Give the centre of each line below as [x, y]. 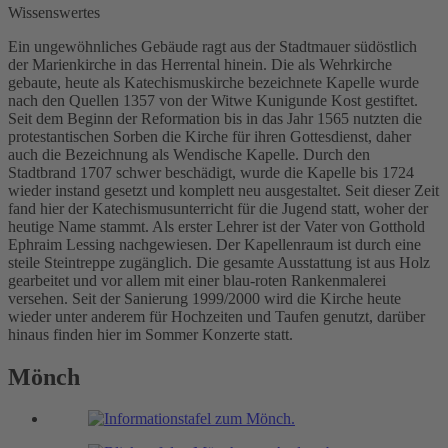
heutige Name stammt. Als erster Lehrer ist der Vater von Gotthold [216, 226]
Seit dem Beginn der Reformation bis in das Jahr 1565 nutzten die [215, 118]
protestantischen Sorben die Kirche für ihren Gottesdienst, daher [209, 136]
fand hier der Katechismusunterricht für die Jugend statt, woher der [218, 208]
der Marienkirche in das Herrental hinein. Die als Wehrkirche [200, 64]
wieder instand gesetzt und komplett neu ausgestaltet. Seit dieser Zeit [223, 190]
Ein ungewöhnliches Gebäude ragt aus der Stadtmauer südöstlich [212, 46]
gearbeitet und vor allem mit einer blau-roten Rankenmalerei [197, 280]
